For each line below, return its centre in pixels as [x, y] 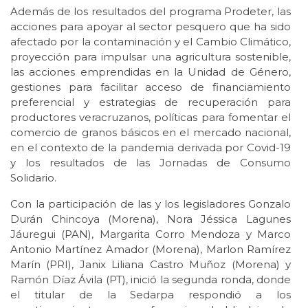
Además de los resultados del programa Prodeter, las [151, 11]
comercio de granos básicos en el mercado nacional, [151, 132]
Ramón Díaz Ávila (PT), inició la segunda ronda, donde [151, 279]
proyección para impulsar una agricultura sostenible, [151, 56]
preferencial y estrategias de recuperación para [151, 102]
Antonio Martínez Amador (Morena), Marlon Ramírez [151, 249]
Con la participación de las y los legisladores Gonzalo [151, 203]
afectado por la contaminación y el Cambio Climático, [151, 41]
